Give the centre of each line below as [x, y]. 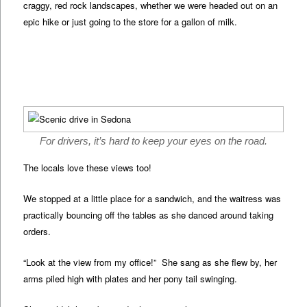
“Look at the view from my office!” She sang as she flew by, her [150, 262]
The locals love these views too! [88, 168]
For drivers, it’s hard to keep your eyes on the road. [153, 141]
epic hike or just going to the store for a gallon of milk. [131, 21]
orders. [37, 232]
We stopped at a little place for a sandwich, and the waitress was [152, 199]
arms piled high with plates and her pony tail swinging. [131, 279]
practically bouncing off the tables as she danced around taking [149, 215]
